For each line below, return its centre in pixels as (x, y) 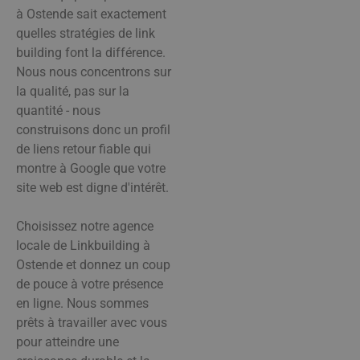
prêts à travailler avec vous (92, 322)
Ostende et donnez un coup (93, 264)
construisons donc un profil (93, 129)
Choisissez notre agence (85, 226)
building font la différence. (91, 52)
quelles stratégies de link (86, 33)
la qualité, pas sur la (73, 91)
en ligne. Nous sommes (82, 303)
